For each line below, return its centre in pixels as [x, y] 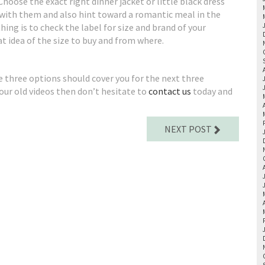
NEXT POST [188, 129]
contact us [170, 91]
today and [212, 91]
